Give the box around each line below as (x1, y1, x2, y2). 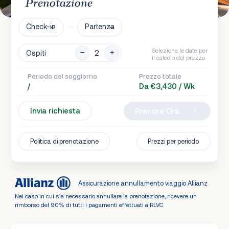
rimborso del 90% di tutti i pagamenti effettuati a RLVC (14, 200, 164, 208)
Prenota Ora (134, 107, 179, 116)
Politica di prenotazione (30, 137, 99, 146)
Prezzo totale (139, 72, 182, 81)
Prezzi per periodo (148, 137, 199, 146)
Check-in (26, 22, 56, 31)
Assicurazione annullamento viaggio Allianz (78, 179, 208, 188)
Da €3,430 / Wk (139, 82, 195, 91)
